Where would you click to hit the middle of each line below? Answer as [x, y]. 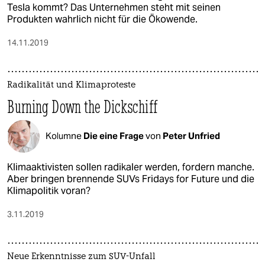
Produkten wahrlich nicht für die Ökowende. [102, 19]
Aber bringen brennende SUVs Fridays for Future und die [131, 179]
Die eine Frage [114, 136]
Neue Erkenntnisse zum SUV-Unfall [81, 257]
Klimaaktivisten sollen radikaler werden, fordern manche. [131, 167]
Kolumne [64, 136]
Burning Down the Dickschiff [82, 106]
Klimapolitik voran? [49, 190]
